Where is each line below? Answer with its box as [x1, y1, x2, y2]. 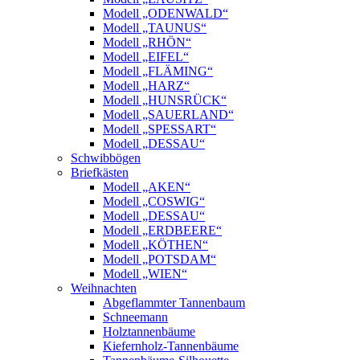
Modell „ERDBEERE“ [103, 223, 222, 237]
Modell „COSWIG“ [103, 194, 205, 208]
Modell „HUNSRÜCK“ [103, 93, 227, 107]
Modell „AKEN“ [103, 180, 190, 194]
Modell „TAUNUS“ [103, 21, 207, 35]
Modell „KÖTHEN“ [103, 238, 208, 252]
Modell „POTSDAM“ [103, 252, 216, 266]
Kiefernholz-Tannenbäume [103, 339, 239, 353]
